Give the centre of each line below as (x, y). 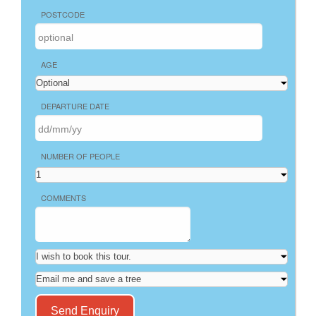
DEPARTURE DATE (75, 105)
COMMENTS (63, 197)
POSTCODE (63, 14)
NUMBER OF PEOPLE (80, 156)
